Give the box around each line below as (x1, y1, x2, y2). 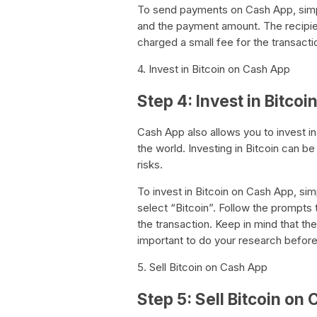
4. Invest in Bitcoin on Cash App (137, 62, 290, 76)
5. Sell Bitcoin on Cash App (137, 260, 267, 275)
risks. (137, 158, 163, 172)
